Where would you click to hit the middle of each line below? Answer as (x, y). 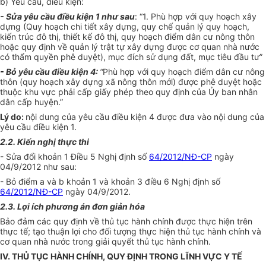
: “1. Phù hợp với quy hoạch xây (196, 17)
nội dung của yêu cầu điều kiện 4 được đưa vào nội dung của (145, 117)
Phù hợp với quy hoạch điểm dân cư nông (184, 72)
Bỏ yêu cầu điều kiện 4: (53, 72)
